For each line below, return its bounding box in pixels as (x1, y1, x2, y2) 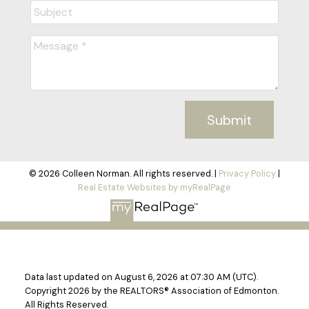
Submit (207, 110, 252, 129)
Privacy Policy (219, 167, 276, 179)
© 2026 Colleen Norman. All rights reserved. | (29, 167, 219, 179)
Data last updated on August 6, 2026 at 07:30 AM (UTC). (24, 271, 258, 283)
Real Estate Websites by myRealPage (78, 181, 231, 193)
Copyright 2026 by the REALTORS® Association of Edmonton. (24, 285, 279, 297)
